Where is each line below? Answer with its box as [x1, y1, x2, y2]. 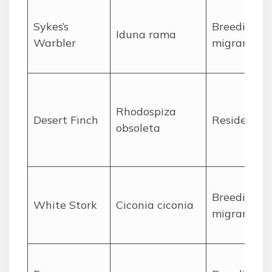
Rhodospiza [116, 104, 176, 118]
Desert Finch [33, 113, 98, 127]
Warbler [33, 36, 76, 50]
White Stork [33, 198, 97, 212]
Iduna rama [116, 27, 176, 41]
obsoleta [116, 121, 160, 135]
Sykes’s [33, 19, 69, 33]
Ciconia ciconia [116, 198, 194, 212]
